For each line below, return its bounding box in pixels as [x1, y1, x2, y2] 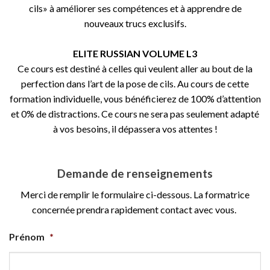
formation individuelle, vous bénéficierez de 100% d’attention [9, 92, 261, 104]
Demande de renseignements [57, 166, 213, 180]
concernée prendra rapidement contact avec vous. [32, 203, 238, 215]
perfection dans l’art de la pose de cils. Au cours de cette [21, 77, 249, 89]
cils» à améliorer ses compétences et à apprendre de [28, 2, 242, 14]
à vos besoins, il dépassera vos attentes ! [52, 122, 218, 134]
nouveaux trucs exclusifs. [84, 17, 186, 29]
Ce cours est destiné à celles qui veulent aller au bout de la [17, 62, 253, 74]
